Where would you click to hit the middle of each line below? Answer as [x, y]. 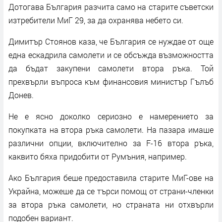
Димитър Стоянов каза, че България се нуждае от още [111, 41]
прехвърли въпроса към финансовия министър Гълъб [111, 81]
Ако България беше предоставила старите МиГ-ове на [111, 177]
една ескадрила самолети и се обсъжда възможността [111, 55]
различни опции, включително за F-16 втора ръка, [111, 143]
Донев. [21, 95]
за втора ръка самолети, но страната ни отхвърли [111, 204]
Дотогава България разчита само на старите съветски [111, 6]
